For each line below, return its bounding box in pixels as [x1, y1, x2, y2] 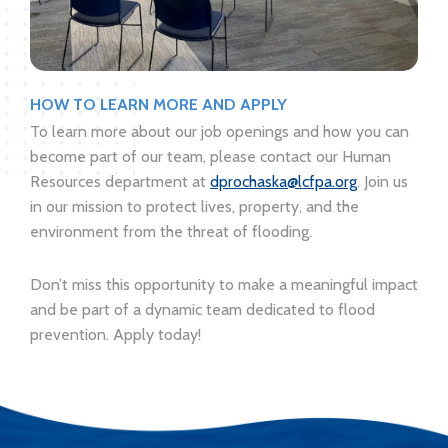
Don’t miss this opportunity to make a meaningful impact [30, 274, 418, 294]
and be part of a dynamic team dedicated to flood [30, 299, 375, 319]
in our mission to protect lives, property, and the [30, 196, 359, 216]
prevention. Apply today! [30, 324, 201, 344]
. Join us [357, 171, 408, 191]
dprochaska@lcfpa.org [210, 171, 357, 191]
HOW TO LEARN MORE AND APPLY [30, 94, 287, 114]
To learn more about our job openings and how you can [30, 121, 409, 141]
